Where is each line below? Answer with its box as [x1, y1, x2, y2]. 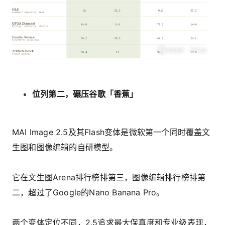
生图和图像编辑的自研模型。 [12, 142, 118, 152]
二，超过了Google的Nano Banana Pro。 [12, 187, 165, 197]
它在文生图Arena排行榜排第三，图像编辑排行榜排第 [12, 172, 206, 182]
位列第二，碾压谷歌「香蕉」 [32, 88, 138, 99]
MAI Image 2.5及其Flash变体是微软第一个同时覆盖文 [12, 127, 210, 137]
